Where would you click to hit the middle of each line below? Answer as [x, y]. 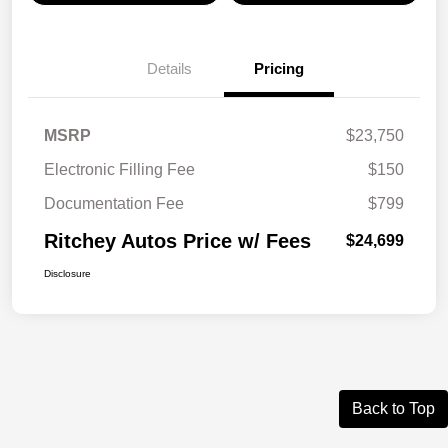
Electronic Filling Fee [119, 170]
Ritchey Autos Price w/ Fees [177, 241]
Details [169, 69]
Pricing [279, 69]
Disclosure [67, 274]
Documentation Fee [114, 204]
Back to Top [393, 409]
